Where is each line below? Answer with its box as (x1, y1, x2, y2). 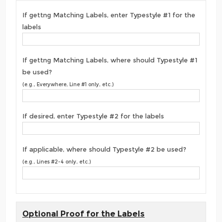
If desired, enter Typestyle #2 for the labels (22, 112, 164, 120)
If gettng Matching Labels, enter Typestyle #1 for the (22, 11, 195, 19)
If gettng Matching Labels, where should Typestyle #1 (22, 55, 197, 64)
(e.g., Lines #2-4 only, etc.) (22, 158, 91, 165)
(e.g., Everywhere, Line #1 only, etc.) (22, 81, 113, 88)
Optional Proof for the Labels (22, 209, 145, 219)
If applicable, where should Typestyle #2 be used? (22, 145, 186, 153)
